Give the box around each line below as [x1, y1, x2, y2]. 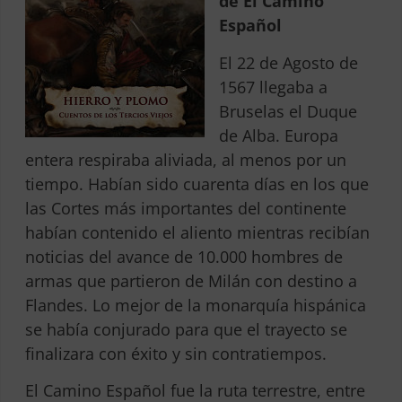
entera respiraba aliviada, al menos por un [24, 148, 346, 170]
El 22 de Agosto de [218, 51, 358, 74]
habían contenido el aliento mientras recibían [24, 221, 370, 243]
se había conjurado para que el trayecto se [24, 318, 347, 340]
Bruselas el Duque [218, 100, 357, 122]
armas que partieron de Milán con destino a [24, 269, 357, 292]
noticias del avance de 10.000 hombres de [24, 245, 343, 267]
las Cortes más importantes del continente [24, 197, 346, 219]
